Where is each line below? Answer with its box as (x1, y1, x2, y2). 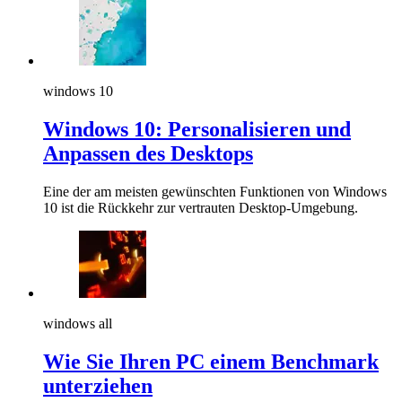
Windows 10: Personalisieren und (43, 118, 351, 142)
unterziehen (43, 374, 153, 398)
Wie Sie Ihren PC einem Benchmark (43, 350, 379, 374)
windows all (43, 316, 112, 332)
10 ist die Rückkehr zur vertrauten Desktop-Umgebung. (43, 200, 358, 216)
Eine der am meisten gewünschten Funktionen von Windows (43, 184, 387, 200)
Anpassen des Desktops (43, 142, 253, 166)
